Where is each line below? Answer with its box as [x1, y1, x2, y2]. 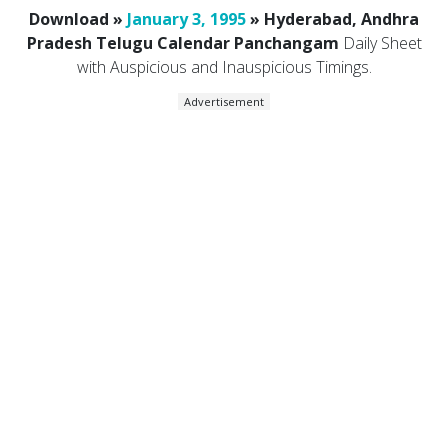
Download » [29, 7, 127, 30]
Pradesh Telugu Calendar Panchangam [26, 31, 339, 54]
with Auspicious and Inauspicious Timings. [76, 55, 372, 78]
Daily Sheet [338, 31, 422, 54]
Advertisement [184, 93, 264, 109]
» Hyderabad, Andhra [246, 7, 419, 30]
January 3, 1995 [127, 7, 246, 30]
